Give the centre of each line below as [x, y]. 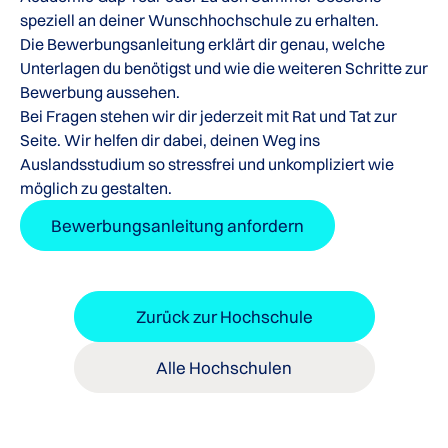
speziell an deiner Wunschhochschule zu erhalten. [199, 20]
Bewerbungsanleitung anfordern [177, 226]
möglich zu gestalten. [96, 188]
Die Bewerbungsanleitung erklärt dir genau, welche [202, 44]
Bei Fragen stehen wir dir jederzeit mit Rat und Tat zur [208, 116]
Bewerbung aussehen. [100, 92]
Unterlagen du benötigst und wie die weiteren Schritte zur [224, 68]
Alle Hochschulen [224, 368]
